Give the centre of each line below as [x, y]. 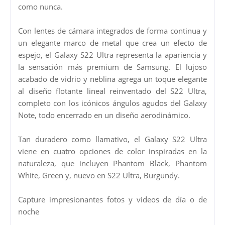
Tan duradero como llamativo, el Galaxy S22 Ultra [113, 139]
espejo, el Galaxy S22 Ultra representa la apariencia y [113, 54]
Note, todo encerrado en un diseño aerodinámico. [104, 115]
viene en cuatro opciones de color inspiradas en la [113, 151]
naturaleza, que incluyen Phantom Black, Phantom [113, 163]
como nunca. [40, 6]
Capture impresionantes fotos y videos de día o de [113, 199]
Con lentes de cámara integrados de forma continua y [113, 30]
